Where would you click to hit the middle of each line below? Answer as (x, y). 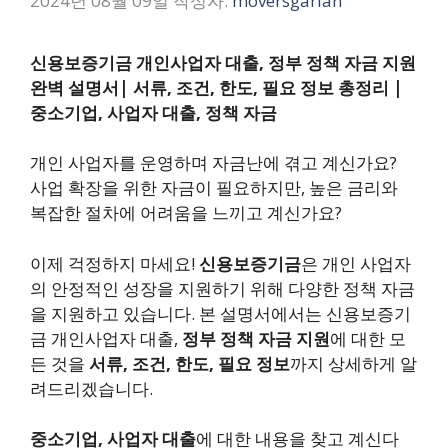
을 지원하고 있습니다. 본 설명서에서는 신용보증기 (220, 313)
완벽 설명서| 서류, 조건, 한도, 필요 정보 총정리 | (216, 87)
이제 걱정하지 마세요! (114, 263)
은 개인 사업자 (356, 263)
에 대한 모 (368, 338)
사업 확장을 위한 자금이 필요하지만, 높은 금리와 (214, 187)
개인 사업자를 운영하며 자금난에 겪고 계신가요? (213, 162)
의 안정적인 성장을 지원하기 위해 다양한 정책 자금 (222, 288)
